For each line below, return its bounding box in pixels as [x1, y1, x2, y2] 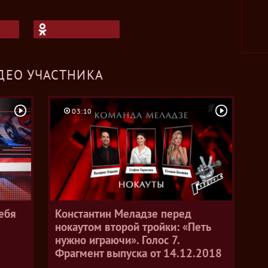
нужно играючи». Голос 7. [55, 233, 179, 247]
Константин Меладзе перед [55, 206, 191, 221]
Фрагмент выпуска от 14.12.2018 [55, 246, 222, 260]
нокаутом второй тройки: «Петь [55, 220, 211, 234]
